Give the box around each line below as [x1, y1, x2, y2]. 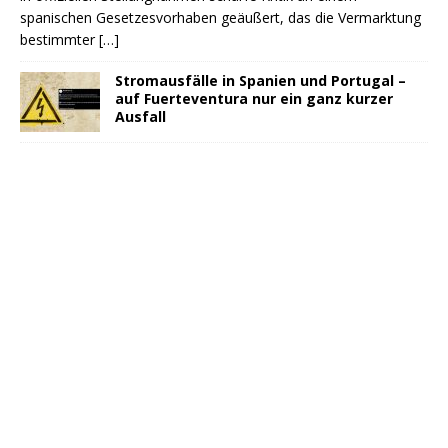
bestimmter [20, 30, 99, 49]
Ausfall [115, 107, 166, 126]
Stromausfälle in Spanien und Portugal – [115, 71, 406, 90]
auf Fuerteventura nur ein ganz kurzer [115, 89, 393, 108]
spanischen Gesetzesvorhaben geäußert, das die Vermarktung [20, 8, 421, 27]
